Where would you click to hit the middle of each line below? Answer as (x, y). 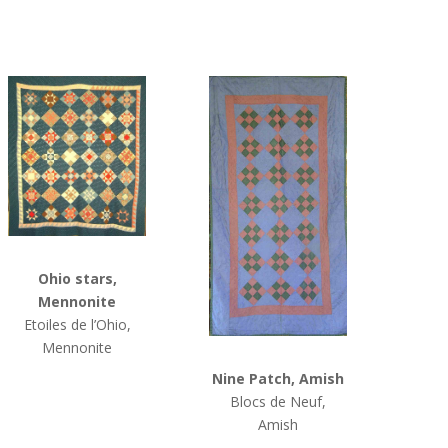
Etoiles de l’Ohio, (77, 325)
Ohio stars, (77, 279)
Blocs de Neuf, (278, 402)
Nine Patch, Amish (278, 379)
